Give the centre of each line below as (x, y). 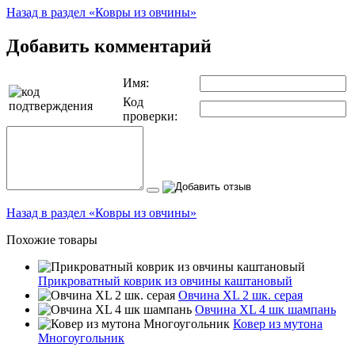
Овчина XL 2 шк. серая (240, 295)
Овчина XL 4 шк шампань (265, 309)
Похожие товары (52, 239)
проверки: (150, 116)
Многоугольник (81, 338)
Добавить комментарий (109, 46)
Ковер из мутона (278, 323)
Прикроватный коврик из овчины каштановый (165, 281)
